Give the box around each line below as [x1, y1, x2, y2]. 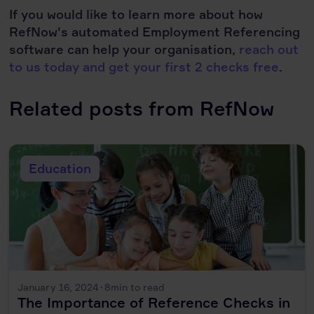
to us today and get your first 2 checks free [9, 58, 280, 74]
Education [29, 160, 92, 176]
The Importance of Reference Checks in [18, 293, 291, 311]
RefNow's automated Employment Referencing [9, 23, 301, 39]
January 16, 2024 [18, 280, 100, 293]
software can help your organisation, [9, 41, 240, 57]
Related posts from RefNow [9, 95, 275, 121]
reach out [239, 41, 299, 57]
